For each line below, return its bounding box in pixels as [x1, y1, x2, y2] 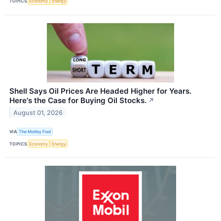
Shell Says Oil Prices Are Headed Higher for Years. [9, 86, 191, 96]
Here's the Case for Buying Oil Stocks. [9, 95, 147, 105]
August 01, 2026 [13, 109, 63, 116]
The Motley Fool [19, 129, 51, 135]
